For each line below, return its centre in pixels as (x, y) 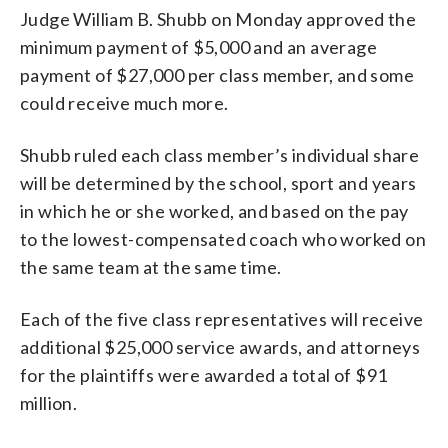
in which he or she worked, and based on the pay (214, 210)
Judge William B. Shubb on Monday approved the (218, 18)
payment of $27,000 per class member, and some (217, 74)
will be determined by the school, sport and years (218, 182)
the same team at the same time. (151, 266)
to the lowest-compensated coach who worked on (223, 238)
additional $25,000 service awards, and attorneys (220, 346)
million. (49, 402)
